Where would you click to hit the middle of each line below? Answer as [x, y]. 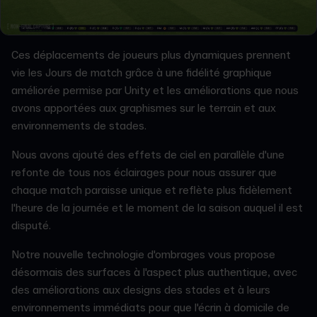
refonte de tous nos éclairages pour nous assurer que [144, 172]
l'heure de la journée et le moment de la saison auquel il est [157, 208]
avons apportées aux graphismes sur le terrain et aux [144, 108]
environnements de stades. [82, 126]
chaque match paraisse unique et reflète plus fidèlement [152, 190]
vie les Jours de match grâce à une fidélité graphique [142, 73]
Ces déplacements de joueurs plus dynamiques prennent [151, 55]
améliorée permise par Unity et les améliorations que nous [155, 90]
